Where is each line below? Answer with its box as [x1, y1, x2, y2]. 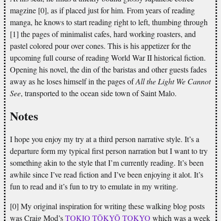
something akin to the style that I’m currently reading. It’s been [10, 157, 204, 168]
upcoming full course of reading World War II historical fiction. [10, 52, 206, 63]
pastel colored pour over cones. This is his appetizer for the [10, 40, 191, 51]
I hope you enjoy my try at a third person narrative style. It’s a [10, 133, 199, 144]
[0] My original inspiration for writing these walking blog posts [10, 200, 205, 211]
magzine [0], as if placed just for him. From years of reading [10, 4, 195, 15]
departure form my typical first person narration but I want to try [10, 145, 208, 156]
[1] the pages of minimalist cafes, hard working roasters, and [10, 28, 196, 39]
